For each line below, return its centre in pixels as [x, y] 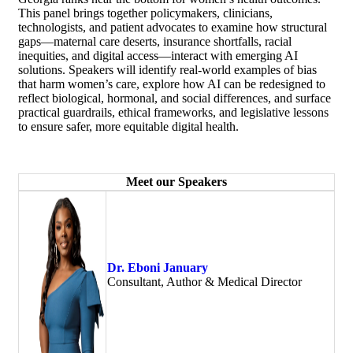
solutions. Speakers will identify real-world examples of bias [167, 69]
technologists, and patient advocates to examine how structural [173, 27]
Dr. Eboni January [158, 267]
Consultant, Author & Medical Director [206, 281]
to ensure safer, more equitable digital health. [128, 126]
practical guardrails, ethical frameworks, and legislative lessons [173, 112]
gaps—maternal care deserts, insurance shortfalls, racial [155, 41]
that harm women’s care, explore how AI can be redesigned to [172, 84]
